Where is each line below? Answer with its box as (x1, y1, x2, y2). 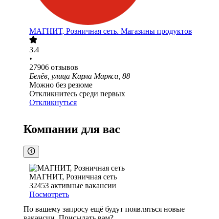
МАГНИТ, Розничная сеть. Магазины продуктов (29, 27, 192, 36)
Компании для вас (23, 123, 120, 136)
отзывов (51, 63, 78, 72)
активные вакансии (51, 181, 116, 190)
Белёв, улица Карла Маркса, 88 (29, 72, 130, 81)
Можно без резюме (29, 81, 92, 89)
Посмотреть (29, 190, 69, 199)
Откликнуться (29, 98, 77, 107)
